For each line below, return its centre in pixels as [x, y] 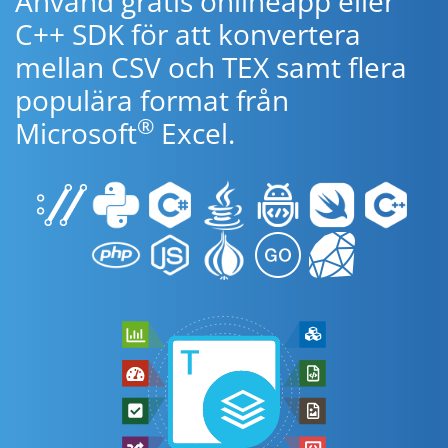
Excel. [194, 133]
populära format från [152, 100]
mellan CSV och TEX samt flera [211, 67]
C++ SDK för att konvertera [188, 34]
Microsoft [76, 133]
